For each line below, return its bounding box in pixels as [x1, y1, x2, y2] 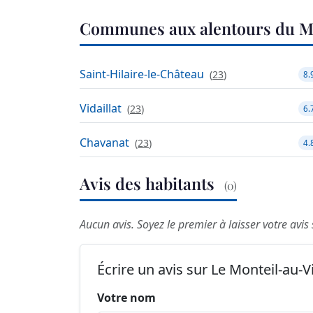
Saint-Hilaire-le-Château [80, 66, 204, 82]
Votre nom [97, 290, 156, 306]
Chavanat [80, 135, 129, 151]
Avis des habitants [80, 173, 219, 195]
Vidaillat [80, 101, 122, 117]
